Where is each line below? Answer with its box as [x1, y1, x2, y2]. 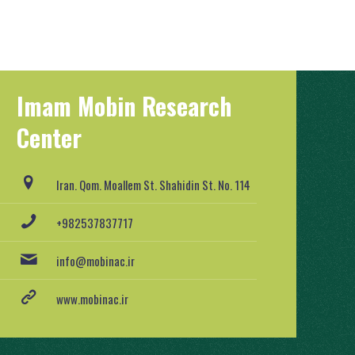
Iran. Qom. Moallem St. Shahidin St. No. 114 [56, 176, 251, 194]
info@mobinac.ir [56, 252, 136, 270]
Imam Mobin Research [17, 88, 232, 124]
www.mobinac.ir [56, 290, 129, 308]
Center [17, 120, 82, 156]
